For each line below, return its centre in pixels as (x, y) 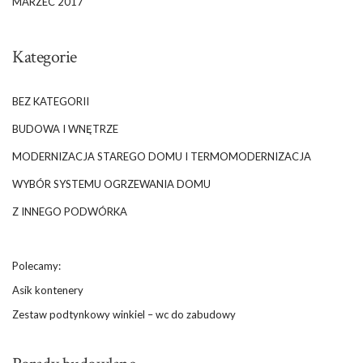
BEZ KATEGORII (51, 101)
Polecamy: (36, 265)
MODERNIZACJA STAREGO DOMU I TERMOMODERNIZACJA (162, 156)
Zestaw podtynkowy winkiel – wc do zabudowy (124, 314)
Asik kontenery (48, 290)
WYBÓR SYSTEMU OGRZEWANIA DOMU (111, 184)
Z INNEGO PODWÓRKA (70, 211)
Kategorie (45, 57)
